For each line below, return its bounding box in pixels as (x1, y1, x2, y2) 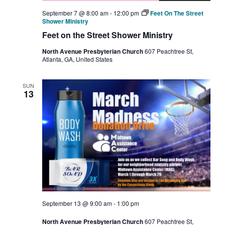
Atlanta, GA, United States (42, 54, 113, 63)
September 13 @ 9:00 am (42, 199, 112, 208)
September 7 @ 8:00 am (42, 8, 108, 17)
